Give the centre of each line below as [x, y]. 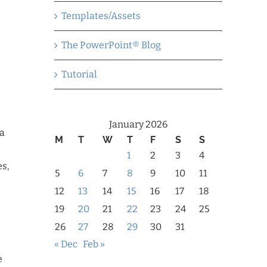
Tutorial [79, 74]
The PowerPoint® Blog [111, 45]
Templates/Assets [101, 15]
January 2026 [138, 124]
